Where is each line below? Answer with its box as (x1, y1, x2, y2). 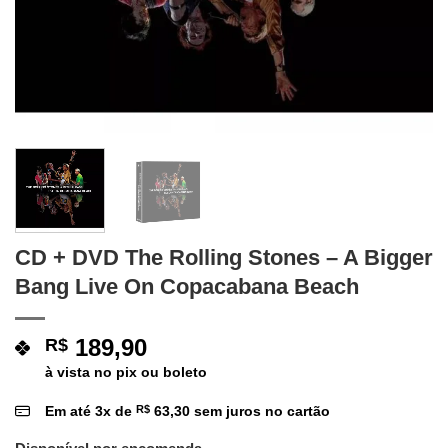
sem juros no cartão (190, 402, 330, 419)
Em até (45, 402, 95, 419)
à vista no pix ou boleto (45, 363, 207, 380)
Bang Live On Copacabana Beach (15, 273, 359, 299)
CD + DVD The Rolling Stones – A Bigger (15, 244, 433, 270)
